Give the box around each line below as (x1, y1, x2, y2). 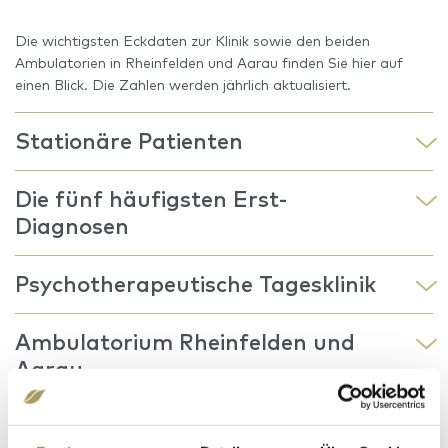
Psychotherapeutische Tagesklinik (15, 270, 376, 298)
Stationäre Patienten (15, 127, 243, 155)
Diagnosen (15, 212, 129, 240)
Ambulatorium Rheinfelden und (15, 328, 355, 356)
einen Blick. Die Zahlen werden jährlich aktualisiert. (15, 76, 351, 94)
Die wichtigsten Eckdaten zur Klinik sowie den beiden (15, 32, 370, 50)
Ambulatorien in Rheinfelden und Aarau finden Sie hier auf (15, 54, 403, 72)
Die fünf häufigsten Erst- (15, 185, 287, 213)
